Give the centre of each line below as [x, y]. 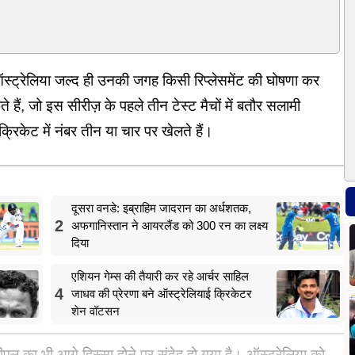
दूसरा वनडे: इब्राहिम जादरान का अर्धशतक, [161, 208]
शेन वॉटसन [95, 311]
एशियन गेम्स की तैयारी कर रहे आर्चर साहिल [160, 276]
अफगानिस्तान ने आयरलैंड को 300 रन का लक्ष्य [170, 225]
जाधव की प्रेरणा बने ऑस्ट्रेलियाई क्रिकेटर [162, 293]
